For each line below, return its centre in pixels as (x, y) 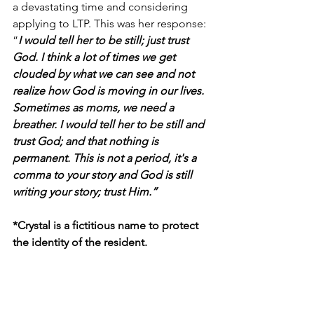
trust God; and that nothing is (87, 141)
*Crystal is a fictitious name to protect (107, 225)
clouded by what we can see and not (105, 74)
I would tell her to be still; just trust (105, 40)
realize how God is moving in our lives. (110, 91)
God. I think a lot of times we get (95, 57)
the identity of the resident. (80, 242)
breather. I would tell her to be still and (110, 124)
